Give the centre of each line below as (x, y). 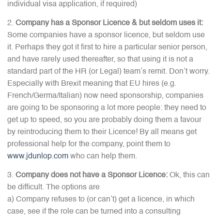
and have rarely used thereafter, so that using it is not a (100, 60)
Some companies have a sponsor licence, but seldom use (106, 36)
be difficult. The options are (54, 188)
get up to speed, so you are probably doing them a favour (104, 120)
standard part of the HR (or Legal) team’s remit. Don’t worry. (108, 72)
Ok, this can (189, 176)
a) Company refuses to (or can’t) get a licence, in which (101, 200)
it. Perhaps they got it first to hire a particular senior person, (107, 48)
